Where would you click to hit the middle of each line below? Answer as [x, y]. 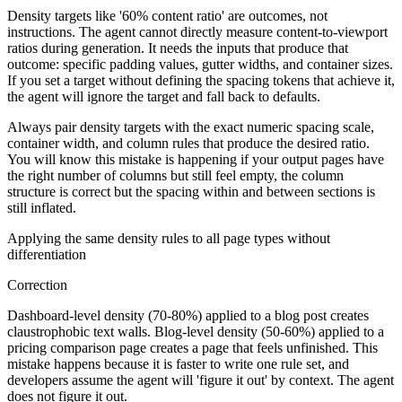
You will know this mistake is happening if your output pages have [196, 160]
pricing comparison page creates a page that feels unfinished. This [192, 348]
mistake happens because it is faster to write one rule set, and [178, 364]
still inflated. [42, 208]
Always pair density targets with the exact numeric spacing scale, [191, 127]
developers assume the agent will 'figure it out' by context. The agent [201, 380]
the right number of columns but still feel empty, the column [175, 176]
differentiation [47, 255]
